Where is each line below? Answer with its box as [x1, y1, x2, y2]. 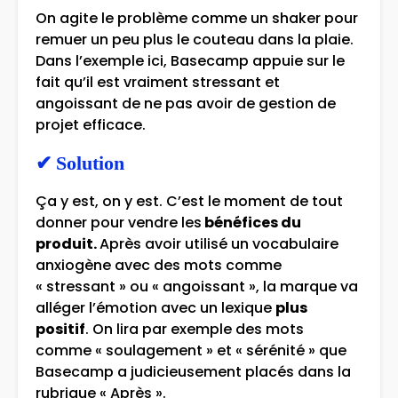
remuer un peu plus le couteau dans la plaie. [36, 29, 354, 51]
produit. [36, 234, 99, 255]
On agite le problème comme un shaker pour [36, 8, 358, 29]
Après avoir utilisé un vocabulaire [99, 234, 338, 255]
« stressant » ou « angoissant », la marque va [36, 276, 358, 298]
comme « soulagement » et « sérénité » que [36, 340, 346, 362]
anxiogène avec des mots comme [36, 255, 282, 276]
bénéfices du [202, 212, 301, 234]
